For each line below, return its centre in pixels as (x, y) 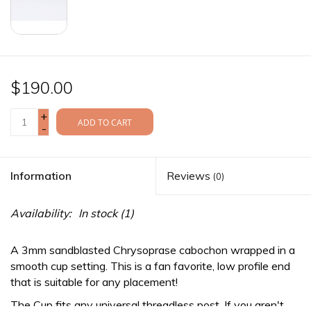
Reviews (190, 175)
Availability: (41, 213)
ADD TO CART (105, 122)
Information (41, 175)
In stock (98, 213)
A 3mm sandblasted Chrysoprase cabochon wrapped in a (153, 250)
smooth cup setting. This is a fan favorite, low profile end (150, 266)
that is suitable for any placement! (95, 281)
